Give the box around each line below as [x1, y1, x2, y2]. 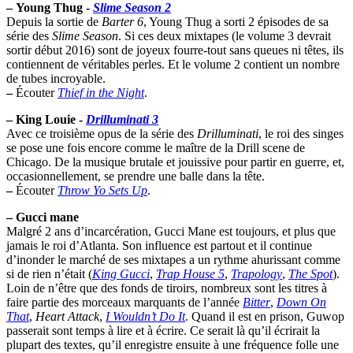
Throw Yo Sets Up [58, 183, 147, 197]
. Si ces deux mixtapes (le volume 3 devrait [118, 28, 331, 43]
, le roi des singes [258, 126, 344, 140]
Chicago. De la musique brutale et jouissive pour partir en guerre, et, [6, 154, 344, 169]
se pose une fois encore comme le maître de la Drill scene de [6, 140, 305, 154]
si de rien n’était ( [6, 266, 92, 281]
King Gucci [92, 266, 150, 281]
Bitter [243, 295, 270, 309]
